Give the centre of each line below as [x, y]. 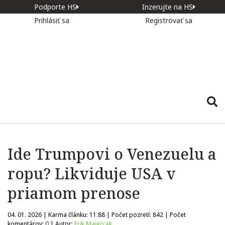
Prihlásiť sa [53, 20]
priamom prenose [74, 193]
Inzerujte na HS [167, 7]
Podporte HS [55, 7]
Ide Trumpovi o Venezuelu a [112, 154]
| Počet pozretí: [129, 215]
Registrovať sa [169, 20]
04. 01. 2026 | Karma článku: [48, 215]
